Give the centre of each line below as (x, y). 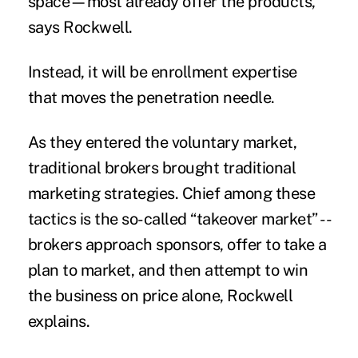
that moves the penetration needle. (151, 98)
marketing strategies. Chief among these (171, 194)
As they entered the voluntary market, (162, 143)
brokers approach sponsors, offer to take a (177, 245)
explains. (59, 322)
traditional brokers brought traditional (162, 168)
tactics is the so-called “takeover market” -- (179, 219)
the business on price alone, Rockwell (160, 296)
